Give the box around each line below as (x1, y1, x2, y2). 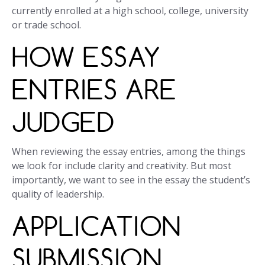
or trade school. (12, 18, 81, 32)
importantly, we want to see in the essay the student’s (12, 173, 250, 187)
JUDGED (12, 105, 114, 139)
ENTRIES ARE (12, 73, 177, 106)
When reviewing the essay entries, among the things (12, 145, 245, 159)
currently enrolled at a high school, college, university (12, 4, 248, 18)
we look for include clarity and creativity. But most (12, 159, 231, 173)
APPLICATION (12, 209, 181, 243)
